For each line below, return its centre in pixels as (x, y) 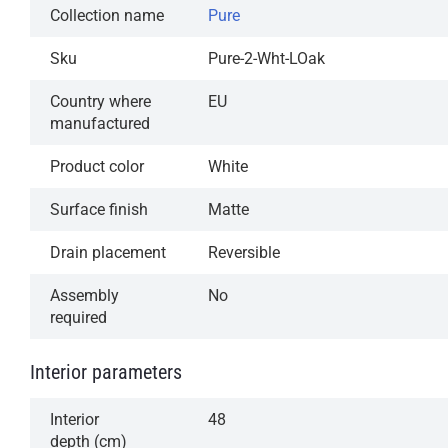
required (78, 317)
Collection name (107, 15)
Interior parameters (106, 371)
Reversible (244, 252)
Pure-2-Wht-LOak (266, 58)
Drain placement (108, 252)
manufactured (100, 123)
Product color (97, 166)
